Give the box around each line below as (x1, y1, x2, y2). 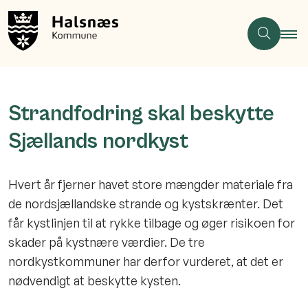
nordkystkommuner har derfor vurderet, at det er (8, 254, 283, 269)
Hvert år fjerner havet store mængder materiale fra (8, 177, 293, 192)
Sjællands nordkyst (8, 129, 188, 155)
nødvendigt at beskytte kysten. (8, 273, 184, 289)
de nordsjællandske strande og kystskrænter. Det (8, 196, 283, 212)
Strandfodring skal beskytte (8, 102, 274, 127)
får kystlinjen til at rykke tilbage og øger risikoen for (8, 215, 295, 231)
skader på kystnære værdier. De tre (8, 234, 205, 250)
